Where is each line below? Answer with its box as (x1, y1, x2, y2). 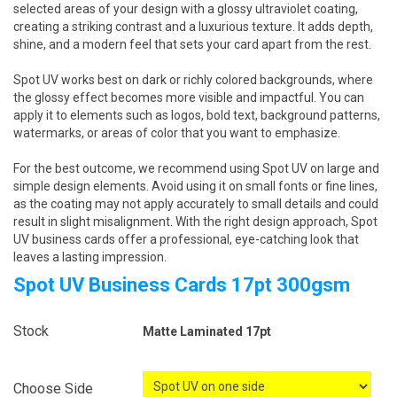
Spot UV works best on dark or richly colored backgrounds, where (13, 73, 373, 87)
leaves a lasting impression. (13, 250, 167, 264)
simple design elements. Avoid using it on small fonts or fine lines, (13, 179, 378, 193)
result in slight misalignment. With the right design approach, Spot (13, 214, 378, 229)
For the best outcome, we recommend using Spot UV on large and (13, 161, 379, 175)
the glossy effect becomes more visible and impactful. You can (13, 90, 364, 105)
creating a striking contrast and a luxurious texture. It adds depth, (13, 19, 373, 34)
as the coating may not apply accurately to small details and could (13, 197, 378, 211)
